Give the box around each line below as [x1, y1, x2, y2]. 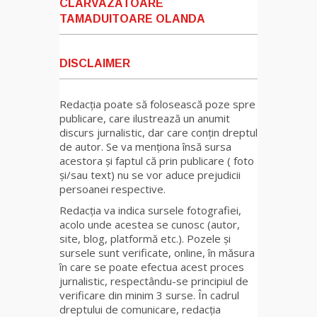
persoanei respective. [59, 182, 166, 197]
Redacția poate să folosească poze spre [59, 97, 255, 112]
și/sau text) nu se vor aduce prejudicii [59, 168, 241, 183]
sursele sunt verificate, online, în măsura [59, 246, 255, 260]
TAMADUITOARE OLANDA [59, 13, 205, 25]
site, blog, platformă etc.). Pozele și [59, 231, 231, 246]
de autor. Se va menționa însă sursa [59, 139, 231, 154]
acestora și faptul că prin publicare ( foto [59, 154, 254, 168]
